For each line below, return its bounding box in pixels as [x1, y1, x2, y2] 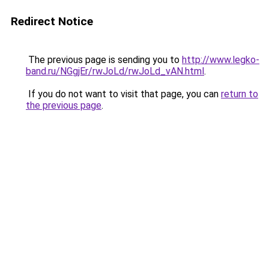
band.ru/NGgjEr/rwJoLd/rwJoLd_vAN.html [26, 65, 204, 77]
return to [221, 88, 258, 100]
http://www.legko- [182, 54, 259, 65]
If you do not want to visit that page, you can [26, 88, 221, 100]
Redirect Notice [11, 14, 93, 28]
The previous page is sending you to [26, 54, 182, 65]
